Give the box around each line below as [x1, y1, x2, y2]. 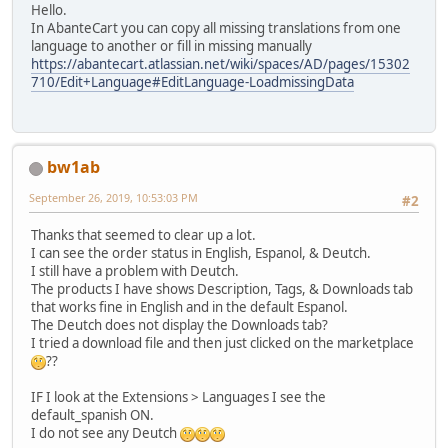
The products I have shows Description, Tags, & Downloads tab [31, 280, 413, 299]
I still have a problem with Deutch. [31, 262, 239, 281]
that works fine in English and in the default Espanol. [31, 298, 348, 317]
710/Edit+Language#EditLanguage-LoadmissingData [31, 72, 354, 91]
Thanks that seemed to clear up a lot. [31, 226, 256, 245]
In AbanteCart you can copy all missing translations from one [31, 18, 401, 37]
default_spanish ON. [31, 406, 154, 425]
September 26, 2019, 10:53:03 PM [29, 189, 198, 205]
